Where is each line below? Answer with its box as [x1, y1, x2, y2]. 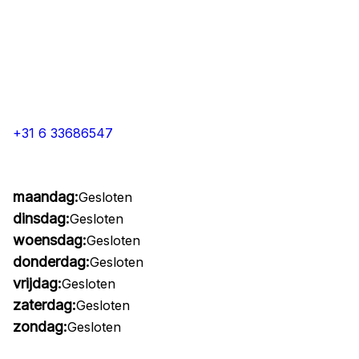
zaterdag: [13, 296, 76, 313]
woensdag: [13, 232, 87, 248]
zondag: [13, 318, 67, 335]
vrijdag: [13, 275, 62, 292]
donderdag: [13, 253, 90, 270]
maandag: [13, 188, 79, 205]
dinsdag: [13, 210, 70, 227]
